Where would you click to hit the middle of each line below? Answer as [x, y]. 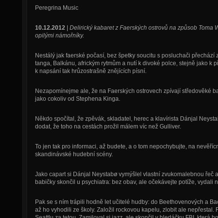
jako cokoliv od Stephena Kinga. [77, 99]
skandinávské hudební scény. [74, 154]
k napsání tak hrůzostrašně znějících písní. [91, 71]
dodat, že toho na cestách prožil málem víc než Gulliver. [108, 127]
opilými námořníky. [59, 36]
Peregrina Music [56, 8]
